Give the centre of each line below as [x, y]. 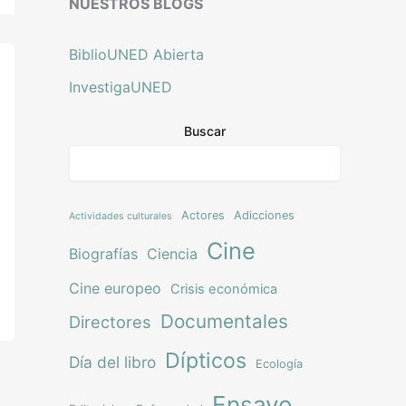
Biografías [103, 253]
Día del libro [112, 362]
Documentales [224, 321]
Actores [203, 215]
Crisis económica [224, 289]
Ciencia [172, 253]
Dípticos [206, 360]
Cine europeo [115, 288]
